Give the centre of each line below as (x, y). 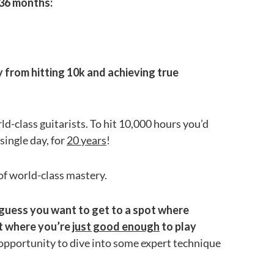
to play (178, 226)
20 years (87, 140)
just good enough (116, 226)
